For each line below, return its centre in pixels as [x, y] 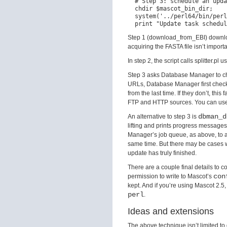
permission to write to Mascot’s [171, 176]
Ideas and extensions [171, 211]
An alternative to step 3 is [163, 117]
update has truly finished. [162, 153]
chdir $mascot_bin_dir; [170, 9]
